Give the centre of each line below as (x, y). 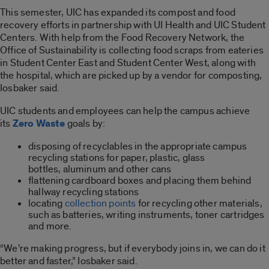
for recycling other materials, (199, 203)
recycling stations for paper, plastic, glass (117, 157)
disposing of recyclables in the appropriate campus (138, 146)
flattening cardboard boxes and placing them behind (140, 180)
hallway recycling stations (84, 192)
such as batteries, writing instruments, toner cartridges (147, 214)
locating (47, 203)
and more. (50, 226)
